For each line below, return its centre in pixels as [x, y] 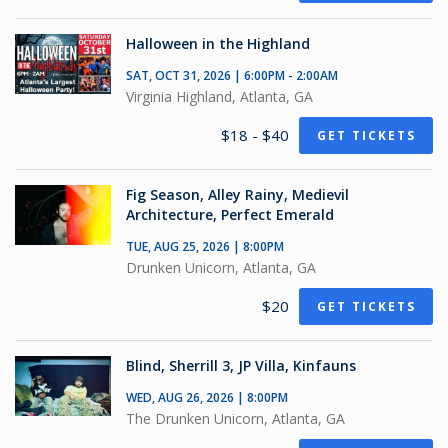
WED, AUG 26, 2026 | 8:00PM [207, 397]
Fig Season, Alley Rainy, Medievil [237, 194]
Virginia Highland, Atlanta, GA [219, 96]
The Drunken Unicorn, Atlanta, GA [235, 418]
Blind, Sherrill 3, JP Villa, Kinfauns [241, 365]
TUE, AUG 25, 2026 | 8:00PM [205, 246]
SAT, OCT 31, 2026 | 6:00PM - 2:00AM [232, 75]
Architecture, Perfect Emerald [230, 214]
